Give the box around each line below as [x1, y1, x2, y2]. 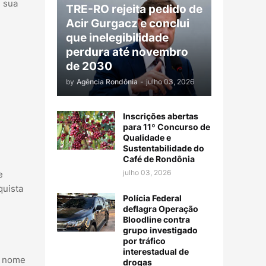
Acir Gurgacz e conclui [66, 16, 189, 30]
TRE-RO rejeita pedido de [66, 2, 202, 16]
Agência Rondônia [77, 77, 138, 86]
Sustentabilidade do [123, 142, 204, 153]
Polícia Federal [123, 192, 182, 203]
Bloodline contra [123, 214, 190, 224]
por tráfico [123, 235, 166, 246]
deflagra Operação [123, 203, 198, 214]
